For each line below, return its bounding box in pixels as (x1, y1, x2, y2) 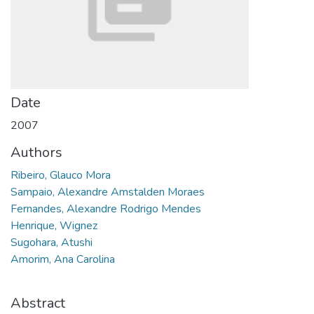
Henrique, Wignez (11, 217, 97, 233)
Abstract (11, 293, 65, 313)
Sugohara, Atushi (11, 234, 93, 250)
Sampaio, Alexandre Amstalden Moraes (11, 184, 205, 200)
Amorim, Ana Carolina (11, 251, 115, 267)
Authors (11, 142, 62, 162)
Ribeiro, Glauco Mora (11, 167, 111, 183)
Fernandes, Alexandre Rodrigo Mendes (11, 200, 201, 217)
